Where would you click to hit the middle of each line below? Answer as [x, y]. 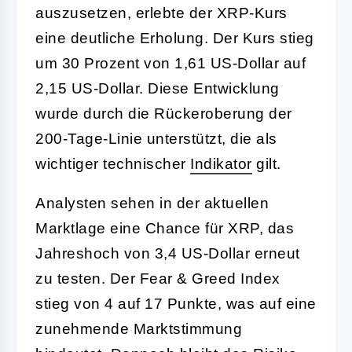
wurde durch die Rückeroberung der [164, 113]
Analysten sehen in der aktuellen [152, 203]
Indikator [221, 163]
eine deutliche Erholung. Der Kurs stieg [175, 38]
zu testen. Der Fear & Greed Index [158, 278]
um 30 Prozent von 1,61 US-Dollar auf [170, 63]
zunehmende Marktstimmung [139, 328]
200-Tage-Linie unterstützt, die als [156, 138]
